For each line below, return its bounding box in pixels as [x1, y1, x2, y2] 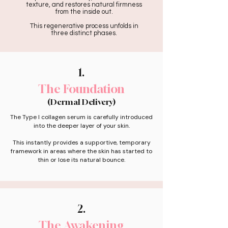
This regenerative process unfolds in [30, 22, 138, 30]
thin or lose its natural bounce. [38, 156, 125, 164]
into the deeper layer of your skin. [33, 122, 130, 130]
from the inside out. [55, 8, 113, 15]
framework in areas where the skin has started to [11, 147, 152, 155]
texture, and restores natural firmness [26, 1, 142, 8]
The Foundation [38, 82, 125, 96]
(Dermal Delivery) [47, 97, 116, 107]
